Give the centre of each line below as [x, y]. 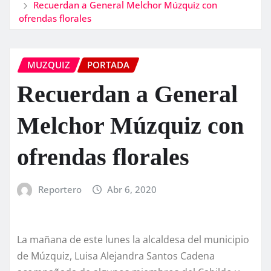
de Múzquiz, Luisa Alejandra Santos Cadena [116, 256]
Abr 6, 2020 [132, 189]
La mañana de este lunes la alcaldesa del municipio [133, 240]
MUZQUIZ [49, 65]
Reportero [60, 189]
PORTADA [108, 65]
